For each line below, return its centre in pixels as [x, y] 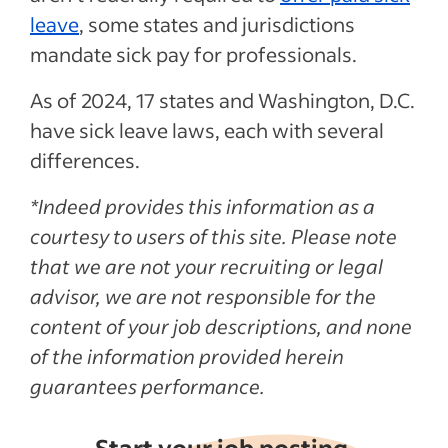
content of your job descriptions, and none [221, 325]
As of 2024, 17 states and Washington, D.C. [222, 99]
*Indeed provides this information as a [202, 205]
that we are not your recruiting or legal [206, 265]
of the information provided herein [187, 355]
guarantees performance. [147, 385]
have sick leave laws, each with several [207, 129]
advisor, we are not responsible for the [203, 295]
